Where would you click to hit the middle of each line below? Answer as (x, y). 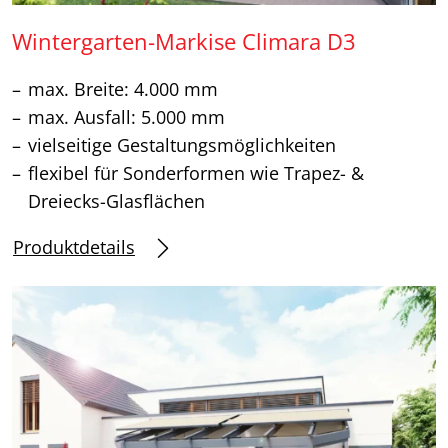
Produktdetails (74, 247)
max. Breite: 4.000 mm (123, 89)
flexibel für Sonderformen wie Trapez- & (196, 173)
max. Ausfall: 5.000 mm (126, 117)
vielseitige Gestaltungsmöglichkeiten (182, 145)
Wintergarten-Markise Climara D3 (184, 42)
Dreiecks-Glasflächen (116, 201)
